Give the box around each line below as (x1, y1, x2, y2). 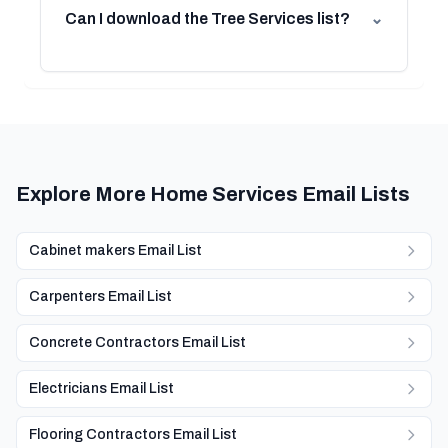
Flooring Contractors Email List (29, 427, 237, 442)
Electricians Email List (29, 381, 174, 396)
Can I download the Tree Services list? (65, 10, 350, 27)
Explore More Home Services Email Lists (16, 183, 410, 205)
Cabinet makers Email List (29, 243, 202, 258)
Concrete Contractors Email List (29, 335, 246, 350)
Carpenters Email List (29, 289, 172, 304)
